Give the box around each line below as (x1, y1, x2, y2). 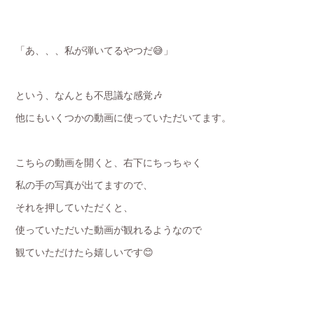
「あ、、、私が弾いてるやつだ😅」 (15, 43, 174, 57)
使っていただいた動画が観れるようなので (15, 222, 203, 237)
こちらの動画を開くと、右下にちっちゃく (15, 155, 203, 170)
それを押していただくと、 (15, 200, 134, 214)
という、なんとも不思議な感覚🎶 (15, 88, 163, 102)
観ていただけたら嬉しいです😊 (15, 245, 154, 259)
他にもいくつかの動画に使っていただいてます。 (15, 110, 232, 125)
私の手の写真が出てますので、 (15, 177, 153, 192)
